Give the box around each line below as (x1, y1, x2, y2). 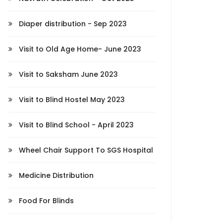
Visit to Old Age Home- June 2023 (17, 44, 141, 54)
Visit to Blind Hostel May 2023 (17, 95, 125, 105)
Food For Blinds (17, 196, 74, 206)
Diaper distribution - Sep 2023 (17, 19, 127, 29)
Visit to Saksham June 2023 (17, 69, 118, 79)
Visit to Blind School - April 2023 (17, 120, 134, 130)
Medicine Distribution (17, 170, 94, 180)
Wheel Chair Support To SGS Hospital (17, 145, 153, 155)
